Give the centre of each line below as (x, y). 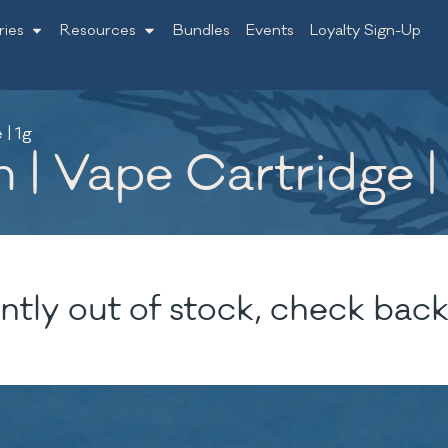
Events (269, 30)
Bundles (201, 30)
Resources (98, 30)
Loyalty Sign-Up (365, 30)
